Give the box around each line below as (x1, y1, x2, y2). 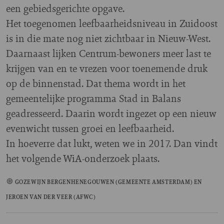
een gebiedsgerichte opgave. (6, 1, 124, 16)
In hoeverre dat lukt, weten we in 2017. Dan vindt (6, 136, 217, 151)
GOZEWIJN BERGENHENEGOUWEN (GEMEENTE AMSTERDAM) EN (14, 178, 202, 186)
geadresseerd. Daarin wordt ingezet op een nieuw (6, 106, 216, 121)
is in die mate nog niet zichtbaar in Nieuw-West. (6, 31, 210, 46)
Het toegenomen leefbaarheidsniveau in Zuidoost (6, 16, 217, 31)
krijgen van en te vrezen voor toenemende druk (6, 61, 207, 76)
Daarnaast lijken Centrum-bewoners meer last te (6, 46, 211, 61)
